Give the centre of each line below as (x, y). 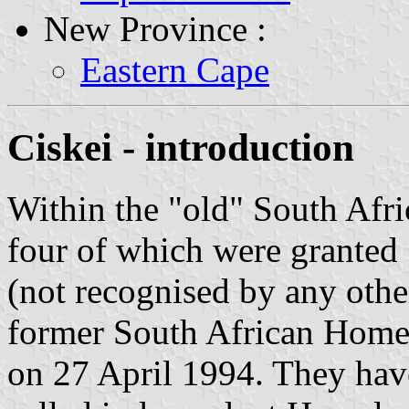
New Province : (155, 28)
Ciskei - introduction (181, 147)
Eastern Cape (175, 69)
